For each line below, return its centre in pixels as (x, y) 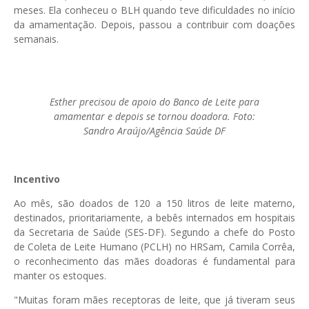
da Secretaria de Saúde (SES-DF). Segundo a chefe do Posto (154, 232)
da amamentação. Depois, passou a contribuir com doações (154, 24)
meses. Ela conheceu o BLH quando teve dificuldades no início (154, 10)
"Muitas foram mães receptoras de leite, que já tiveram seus (154, 299)
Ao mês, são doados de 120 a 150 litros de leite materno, (154, 203)
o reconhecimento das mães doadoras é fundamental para (154, 261)
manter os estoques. (60, 275)
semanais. (38, 39)
